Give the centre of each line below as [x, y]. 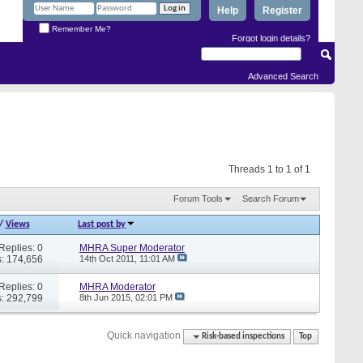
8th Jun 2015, [107, 297]
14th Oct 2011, [109, 258]
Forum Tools [198, 198]
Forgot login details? [271, 38]
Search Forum [271, 198]
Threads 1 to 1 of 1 [269, 169]
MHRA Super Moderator [132, 248]
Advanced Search [283, 76]
